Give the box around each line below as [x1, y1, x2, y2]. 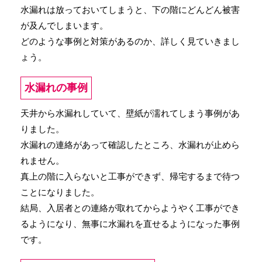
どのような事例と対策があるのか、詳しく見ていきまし [20, 36, 240, 46]
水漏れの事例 [25, 82, 88, 94]
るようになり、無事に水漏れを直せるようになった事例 [20, 219, 240, 229]
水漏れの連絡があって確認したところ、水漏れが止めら [20, 140, 240, 150]
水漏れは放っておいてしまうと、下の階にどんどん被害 [20, 5, 240, 15]
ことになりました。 [20, 187, 99, 197]
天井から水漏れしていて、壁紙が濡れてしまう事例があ [20, 108, 240, 118]
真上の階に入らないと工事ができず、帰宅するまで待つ [20, 171, 240, 181]
